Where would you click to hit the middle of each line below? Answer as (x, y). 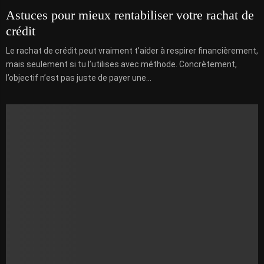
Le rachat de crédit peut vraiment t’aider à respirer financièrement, (132, 51)
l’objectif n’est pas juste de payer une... (79, 78)
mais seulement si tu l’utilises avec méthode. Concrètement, (121, 65)
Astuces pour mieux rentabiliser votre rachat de (130, 15)
